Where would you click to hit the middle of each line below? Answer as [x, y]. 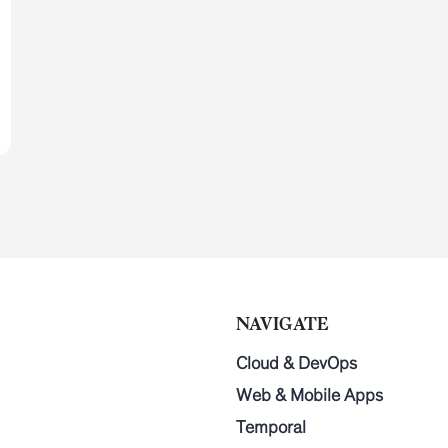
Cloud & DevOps [296, 363]
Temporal [271, 427]
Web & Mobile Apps [309, 395]
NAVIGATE [282, 324]
